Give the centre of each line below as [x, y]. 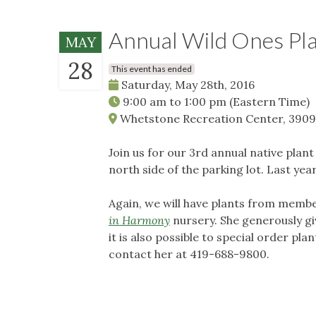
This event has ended [152, 68]
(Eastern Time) [269, 101]
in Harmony [139, 220]
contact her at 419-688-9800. [189, 254]
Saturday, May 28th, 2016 [187, 84]
